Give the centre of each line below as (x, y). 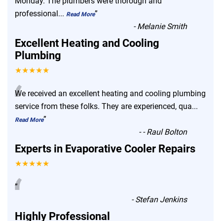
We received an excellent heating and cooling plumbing (110, 93)
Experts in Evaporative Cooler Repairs (105, 148)
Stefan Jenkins (161, 199)
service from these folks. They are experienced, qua (103, 106)
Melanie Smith (162, 26)
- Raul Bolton (165, 132)
